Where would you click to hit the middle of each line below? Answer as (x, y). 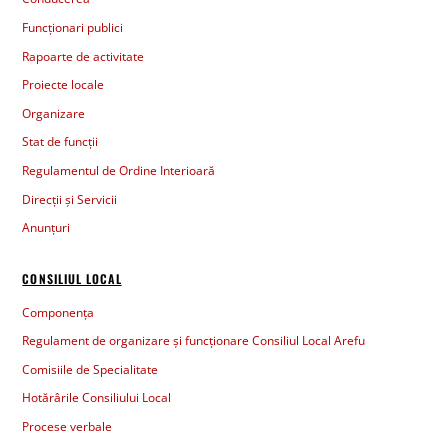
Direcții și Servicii (70, 199)
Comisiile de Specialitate (90, 369)
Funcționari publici (73, 28)
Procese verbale (67, 426)
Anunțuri (46, 228)
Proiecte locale (63, 85)
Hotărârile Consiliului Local (97, 398)
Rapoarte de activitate (83, 56)
